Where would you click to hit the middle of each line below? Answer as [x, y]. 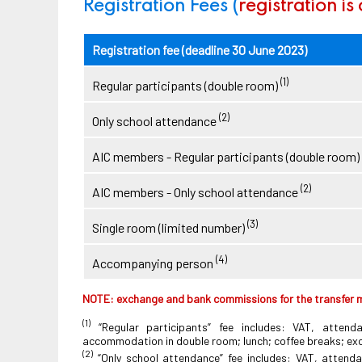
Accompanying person [154, 263]
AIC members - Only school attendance [196, 192]
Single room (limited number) [170, 228]
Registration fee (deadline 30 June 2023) [200, 50]
